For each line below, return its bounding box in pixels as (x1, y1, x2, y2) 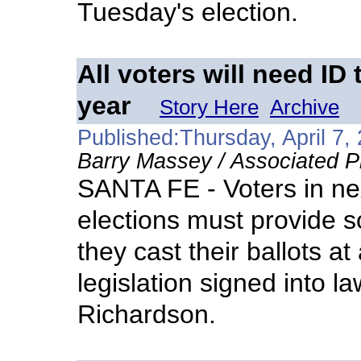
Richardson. (77, 300, 216, 329)
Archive (270, 95, 339, 119)
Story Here (160, 95, 259, 119)
